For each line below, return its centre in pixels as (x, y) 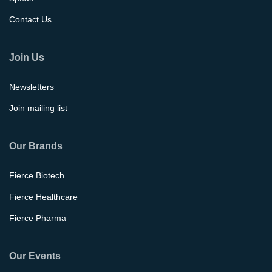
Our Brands (36, 146)
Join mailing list (38, 108)
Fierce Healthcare (43, 196)
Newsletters (32, 87)
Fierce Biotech (37, 175)
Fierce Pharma (38, 218)
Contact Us (30, 19)
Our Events (35, 256)
